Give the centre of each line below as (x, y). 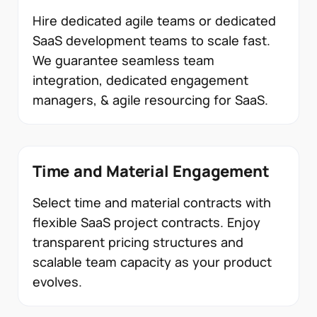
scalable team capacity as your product (152, 261)
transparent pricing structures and (138, 242)
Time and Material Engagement (151, 171)
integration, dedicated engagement (140, 80)
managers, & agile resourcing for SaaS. (150, 99)
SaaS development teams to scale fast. (151, 40)
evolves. (57, 281)
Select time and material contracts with (152, 202)
